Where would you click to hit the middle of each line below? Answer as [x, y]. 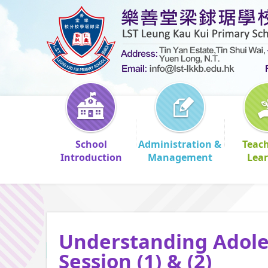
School [91, 144]
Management [180, 157]
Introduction [91, 157]
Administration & [180, 144]
